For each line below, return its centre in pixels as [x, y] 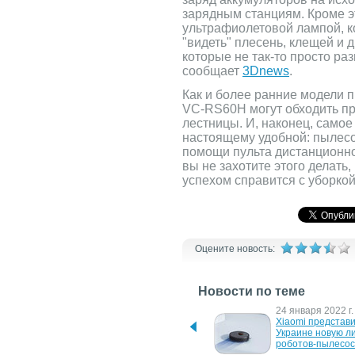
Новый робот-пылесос [136, 322]
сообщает [212, 71]
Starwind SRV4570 [127, 333]
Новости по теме [252, 291]
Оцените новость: [235, 249]
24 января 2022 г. [315, 311]
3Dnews [266, 71]
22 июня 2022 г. [120, 311]
